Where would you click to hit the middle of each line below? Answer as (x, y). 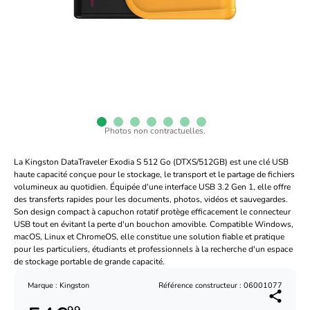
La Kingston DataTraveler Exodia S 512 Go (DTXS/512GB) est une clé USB (151, 162)
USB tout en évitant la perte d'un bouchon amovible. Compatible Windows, (154, 224)
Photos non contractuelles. (155, 131)
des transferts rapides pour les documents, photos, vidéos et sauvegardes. (151, 199)
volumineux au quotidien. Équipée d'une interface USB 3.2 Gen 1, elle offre (152, 187)
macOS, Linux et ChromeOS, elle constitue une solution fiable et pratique (149, 237)
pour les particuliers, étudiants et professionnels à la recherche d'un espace (153, 249)
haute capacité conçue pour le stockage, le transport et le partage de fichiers (154, 174)
